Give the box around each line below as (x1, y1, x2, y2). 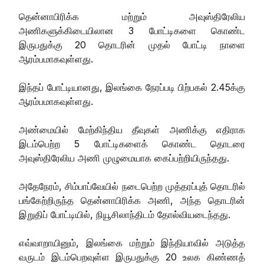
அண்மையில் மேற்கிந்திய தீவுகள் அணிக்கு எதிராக (19, 123, 245, 136)
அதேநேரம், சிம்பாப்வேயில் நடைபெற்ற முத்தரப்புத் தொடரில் (19, 180, 245, 192)
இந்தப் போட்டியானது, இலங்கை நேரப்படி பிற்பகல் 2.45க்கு (19, 81, 245, 93)
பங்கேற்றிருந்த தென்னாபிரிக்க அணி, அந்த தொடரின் (19, 194, 245, 206)
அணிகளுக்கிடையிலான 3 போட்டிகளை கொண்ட (19, 24, 245, 37)
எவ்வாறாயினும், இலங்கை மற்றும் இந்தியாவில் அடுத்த (19, 236, 245, 249)
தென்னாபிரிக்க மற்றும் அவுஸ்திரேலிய (19, 10, 245, 22)
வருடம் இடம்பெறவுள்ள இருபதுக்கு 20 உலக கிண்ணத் (19, 250, 245, 263)
